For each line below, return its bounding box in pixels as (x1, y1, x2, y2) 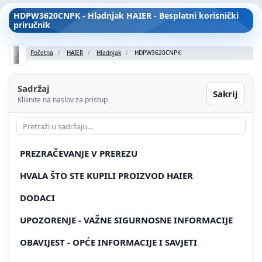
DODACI (20, 191, 55, 204)
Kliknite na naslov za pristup (18, 95, 108, 105)
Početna (30, 49, 53, 57)
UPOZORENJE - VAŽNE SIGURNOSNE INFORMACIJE (20, 213, 233, 226)
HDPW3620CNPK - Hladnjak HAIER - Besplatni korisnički (13, 10, 239, 21)
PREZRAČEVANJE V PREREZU (20, 147, 137, 159)
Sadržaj (18, 82, 50, 94)
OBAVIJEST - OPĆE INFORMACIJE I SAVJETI (20, 236, 197, 248)
